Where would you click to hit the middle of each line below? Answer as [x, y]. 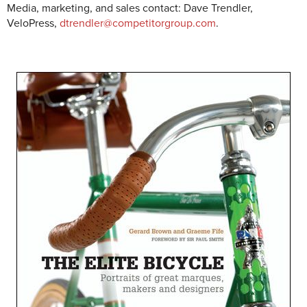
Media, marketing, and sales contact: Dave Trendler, [130, 9]
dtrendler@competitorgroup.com [138, 24]
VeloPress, [33, 24]
